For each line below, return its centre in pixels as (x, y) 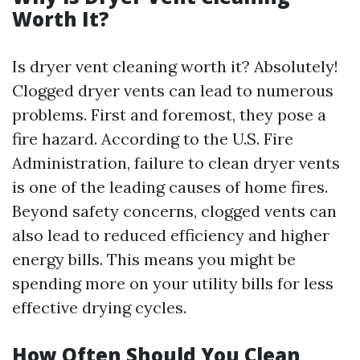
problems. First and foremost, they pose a (169, 115)
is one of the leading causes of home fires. (170, 187)
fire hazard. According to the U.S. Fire (153, 139)
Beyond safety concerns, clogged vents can (174, 211)
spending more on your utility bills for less (173, 283)
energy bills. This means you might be (154, 259)
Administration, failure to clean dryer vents (176, 163)
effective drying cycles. (99, 307)
